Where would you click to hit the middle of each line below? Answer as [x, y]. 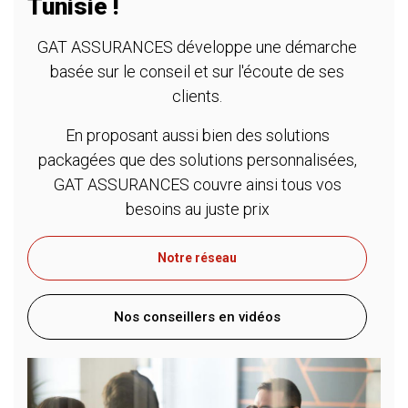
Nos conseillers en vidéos [197, 317]
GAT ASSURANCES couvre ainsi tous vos [197, 184]
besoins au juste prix [197, 209]
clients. [197, 96]
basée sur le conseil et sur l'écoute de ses [197, 71]
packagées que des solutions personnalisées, [197, 160]
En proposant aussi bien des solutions [197, 135]
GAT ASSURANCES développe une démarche [197, 47]
